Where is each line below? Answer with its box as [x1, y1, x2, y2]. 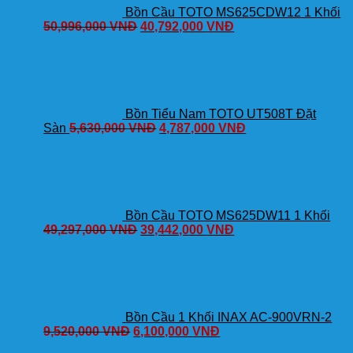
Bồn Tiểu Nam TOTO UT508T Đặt [125, 106, 317, 121]
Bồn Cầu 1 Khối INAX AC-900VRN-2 [125, 310, 333, 325]
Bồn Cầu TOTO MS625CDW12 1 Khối [125, 5, 341, 19]
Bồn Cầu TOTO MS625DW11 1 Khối [125, 209, 331, 223]
